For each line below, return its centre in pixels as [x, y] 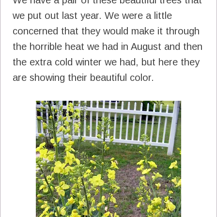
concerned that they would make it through [106, 31]
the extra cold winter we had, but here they [106, 62]
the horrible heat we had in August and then [108, 46]
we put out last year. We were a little [92, 15]
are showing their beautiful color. [83, 77]
